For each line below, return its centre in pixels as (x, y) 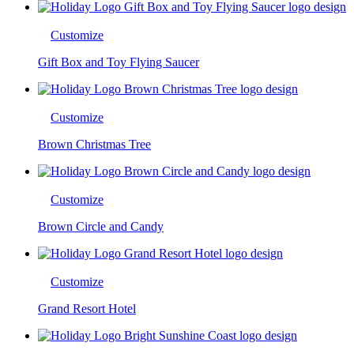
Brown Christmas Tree (94, 144)
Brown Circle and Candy (101, 226)
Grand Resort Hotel (87, 308)
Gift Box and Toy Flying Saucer (119, 62)
